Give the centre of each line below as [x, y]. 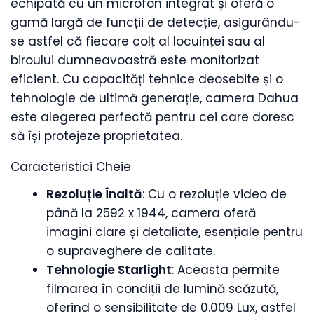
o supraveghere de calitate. [131, 251]
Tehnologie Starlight [109, 269]
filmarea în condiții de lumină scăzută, [162, 288]
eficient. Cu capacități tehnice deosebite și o [147, 79]
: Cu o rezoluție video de [214, 194]
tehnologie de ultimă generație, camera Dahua [155, 98]
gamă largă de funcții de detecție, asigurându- [156, 22]
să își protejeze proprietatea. [96, 136]
